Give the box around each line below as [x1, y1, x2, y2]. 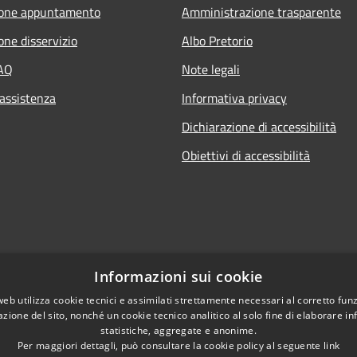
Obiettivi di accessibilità [182, 145, 310, 165]
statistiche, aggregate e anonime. [100, 324, 257, 337]
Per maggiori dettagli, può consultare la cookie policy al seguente [17, 339, 324, 352]
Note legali [182, 59, 240, 79]
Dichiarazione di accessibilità [182, 116, 336, 136]
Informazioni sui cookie [94, 267, 263, 286]
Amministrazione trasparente [182, 2, 341, 22]
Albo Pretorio [182, 30, 253, 50]
